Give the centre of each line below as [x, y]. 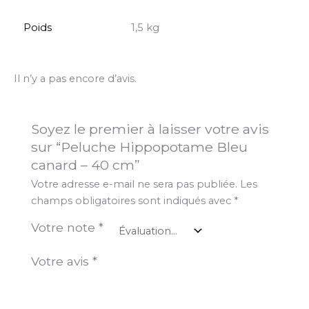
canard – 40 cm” [86, 165]
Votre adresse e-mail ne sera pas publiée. [134, 184]
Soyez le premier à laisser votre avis [150, 129]
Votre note [65, 227]
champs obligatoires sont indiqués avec [133, 200]
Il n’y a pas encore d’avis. [75, 78]
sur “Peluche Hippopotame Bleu [140, 147]
